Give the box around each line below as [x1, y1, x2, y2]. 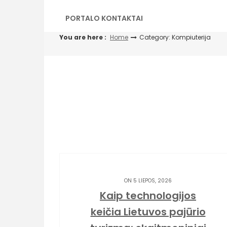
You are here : [59, 33, 106, 42]
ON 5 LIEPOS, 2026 [124, 177, 172, 184]
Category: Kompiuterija [139, 33, 211, 42]
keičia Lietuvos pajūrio [90, 205, 206, 219]
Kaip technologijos [100, 188, 196, 203]
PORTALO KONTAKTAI [65, 13, 143, 23]
